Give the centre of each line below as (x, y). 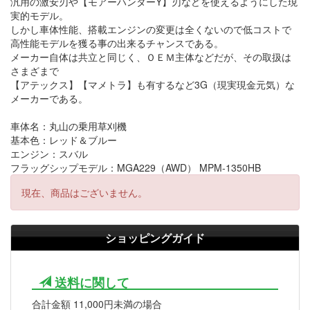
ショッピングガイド (155, 238)
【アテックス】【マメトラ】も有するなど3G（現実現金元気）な (153, 85)
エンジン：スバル (49, 154)
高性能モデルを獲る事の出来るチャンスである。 (117, 43)
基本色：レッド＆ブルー (64, 140)
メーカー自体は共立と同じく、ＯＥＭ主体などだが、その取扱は (151, 57)
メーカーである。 (49, 99)
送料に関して (90, 282)
